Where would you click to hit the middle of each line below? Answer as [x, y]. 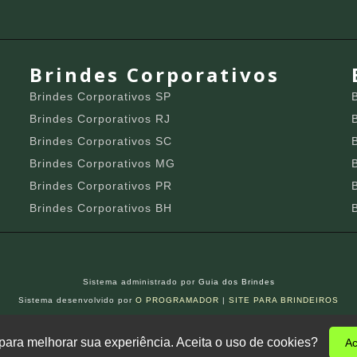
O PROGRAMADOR [177, 300]
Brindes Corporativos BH [101, 208]
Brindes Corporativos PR [101, 186]
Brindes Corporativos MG [103, 164]
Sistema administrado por [140, 282]
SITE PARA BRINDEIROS [284, 300]
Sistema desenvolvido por [77, 300]
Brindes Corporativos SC [101, 141]
